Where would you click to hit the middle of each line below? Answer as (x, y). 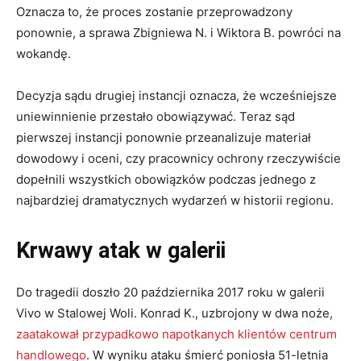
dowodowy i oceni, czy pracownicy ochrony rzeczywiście (178, 159)
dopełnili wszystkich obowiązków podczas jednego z (166, 180)
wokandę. (44, 54)
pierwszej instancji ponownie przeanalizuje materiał (164, 138)
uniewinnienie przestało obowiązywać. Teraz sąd (156, 117)
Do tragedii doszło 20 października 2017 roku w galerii (170, 293)
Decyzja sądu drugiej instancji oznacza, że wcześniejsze (176, 96)
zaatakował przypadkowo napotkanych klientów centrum (176, 334)
